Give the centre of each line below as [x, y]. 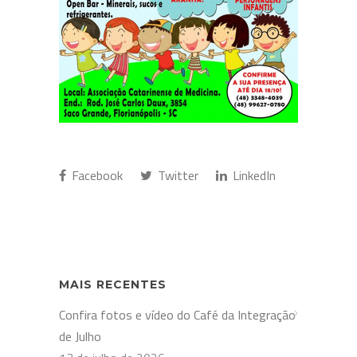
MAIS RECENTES [113, 284]
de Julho [80, 336]
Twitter [177, 175]
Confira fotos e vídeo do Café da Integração [177, 314]
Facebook [96, 175]
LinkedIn [253, 175]
